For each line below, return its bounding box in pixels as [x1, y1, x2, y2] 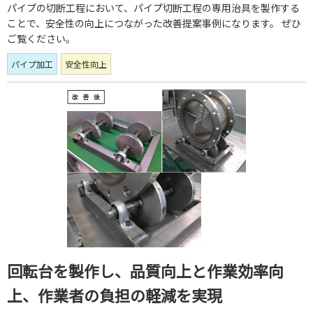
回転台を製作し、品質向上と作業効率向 [7, 259, 284, 282]
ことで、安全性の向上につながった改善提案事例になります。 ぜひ [7, 16, 301, 31]
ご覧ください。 [7, 31, 75, 46]
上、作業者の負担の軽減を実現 [7, 284, 222, 307]
